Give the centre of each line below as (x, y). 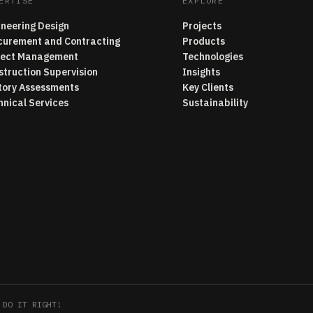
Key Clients (208, 87)
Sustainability (215, 103)
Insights (201, 72)
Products (203, 41)
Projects (202, 26)
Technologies (212, 57)
